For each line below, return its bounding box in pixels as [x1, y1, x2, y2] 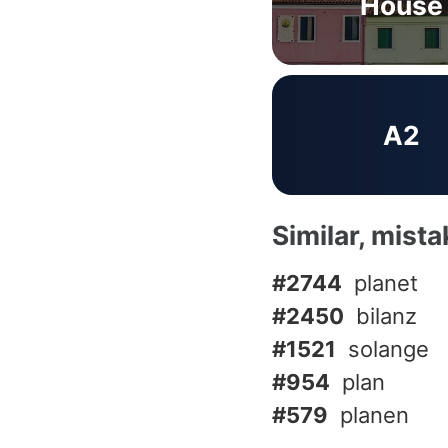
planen [340, 402, 409, 428]
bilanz [356, 303, 417, 329]
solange [348, 336, 429, 362]
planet [354, 270, 418, 296]
